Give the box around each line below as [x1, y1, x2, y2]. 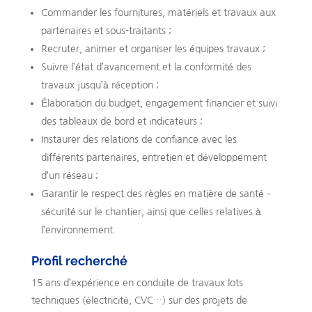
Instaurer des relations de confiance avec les [40, 134, 237, 144]
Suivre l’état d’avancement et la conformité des [40, 61, 251, 72]
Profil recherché [31, 253, 127, 268]
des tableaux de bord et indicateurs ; [40, 116, 203, 126]
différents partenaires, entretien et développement [40, 152, 267, 162]
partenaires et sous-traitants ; [40, 25, 171, 36]
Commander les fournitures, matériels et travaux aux [40, 7, 276, 17]
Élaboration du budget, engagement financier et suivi [40, 97, 277, 108]
